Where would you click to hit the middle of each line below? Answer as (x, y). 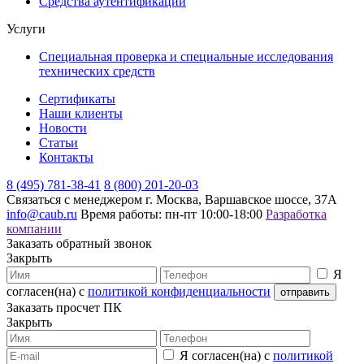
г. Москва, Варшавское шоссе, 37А (241, 199)
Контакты (66, 157)
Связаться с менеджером (74, 199)
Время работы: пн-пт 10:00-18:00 (171, 214)
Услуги (26, 28)
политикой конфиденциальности (179, 291)
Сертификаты (77, 98)
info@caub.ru (42, 214)
